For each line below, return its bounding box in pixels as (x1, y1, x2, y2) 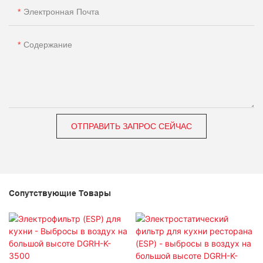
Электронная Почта (23, 7, 99, 17)
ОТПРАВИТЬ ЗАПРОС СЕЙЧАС (71, 122, 192, 131)
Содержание (23, 40, 72, 50)
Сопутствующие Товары (9, 188, 111, 198)
